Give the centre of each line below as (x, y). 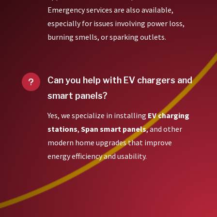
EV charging (168, 115)
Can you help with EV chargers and (120, 80)
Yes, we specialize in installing (97, 115)
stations (62, 129)
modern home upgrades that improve (109, 142)
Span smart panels (113, 129)
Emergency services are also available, (110, 9)
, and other (164, 129)
